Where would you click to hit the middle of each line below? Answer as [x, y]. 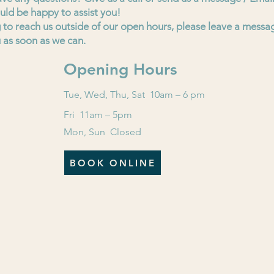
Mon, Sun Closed [102, 132]
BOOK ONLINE [113, 163]
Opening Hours [120, 69]
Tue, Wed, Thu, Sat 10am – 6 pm [134, 94]
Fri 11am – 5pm [98, 115]
